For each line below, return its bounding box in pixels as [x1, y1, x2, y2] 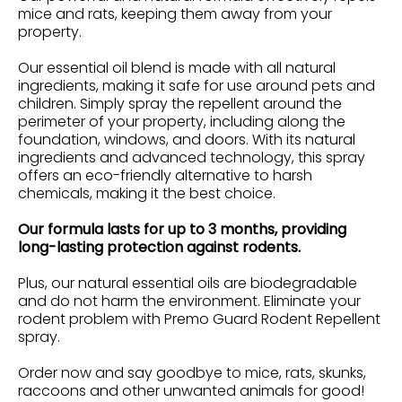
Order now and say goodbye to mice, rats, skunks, [18, 362, 366, 383]
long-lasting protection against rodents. [18, 236, 301, 258]
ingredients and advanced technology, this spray [18, 146, 365, 168]
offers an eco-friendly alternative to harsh [18, 164, 312, 186]
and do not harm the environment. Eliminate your [18, 290, 361, 311]
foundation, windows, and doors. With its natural [18, 128, 355, 150]
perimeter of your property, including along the [18, 110, 345, 132]
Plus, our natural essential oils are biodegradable [18, 272, 357, 293]
